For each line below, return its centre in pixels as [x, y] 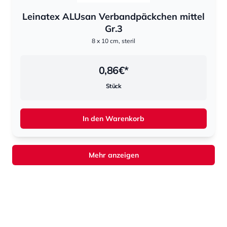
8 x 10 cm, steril [113, 41]
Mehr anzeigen [113, 155]
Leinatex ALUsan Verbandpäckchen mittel [113, 16]
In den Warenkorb [113, 119]
